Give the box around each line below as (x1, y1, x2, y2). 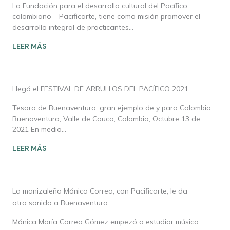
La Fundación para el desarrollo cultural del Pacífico (12, 1, 187, 10)
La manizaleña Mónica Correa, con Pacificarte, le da (12, 186, 187, 196)
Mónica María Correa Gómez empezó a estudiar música (12, 217, 199, 226)
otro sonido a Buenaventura (12, 198, 108, 207)
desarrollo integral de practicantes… (12, 23, 133, 32)
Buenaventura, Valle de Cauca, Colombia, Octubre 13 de (12, 114, 200, 123)
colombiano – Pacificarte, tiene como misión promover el (12, 12, 200, 21)
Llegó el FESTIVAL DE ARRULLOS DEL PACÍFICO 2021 (12, 84, 188, 93)
